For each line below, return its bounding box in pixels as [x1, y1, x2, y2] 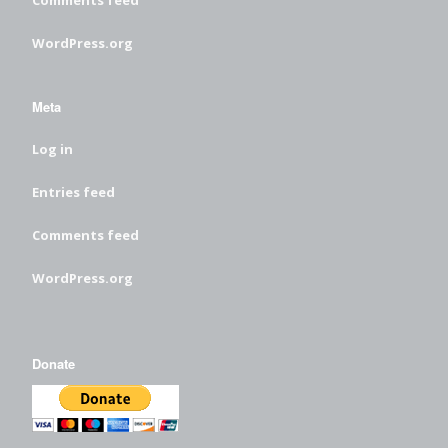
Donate [32, 353, 75, 373]
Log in [32, 139, 73, 158]
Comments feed [32, 225, 139, 244]
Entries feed [32, 182, 115, 201]
